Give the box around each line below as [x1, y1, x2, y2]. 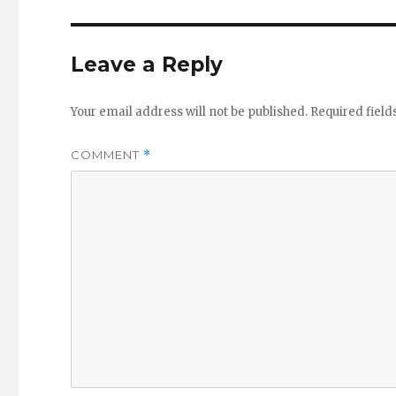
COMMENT [71, 147, 144, 162]
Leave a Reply [71, 51, 224, 77]
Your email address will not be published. [71, 103, 308, 119]
